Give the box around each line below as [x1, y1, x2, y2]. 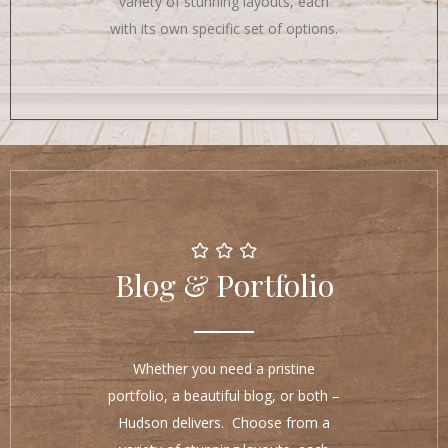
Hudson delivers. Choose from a [118, 412, 330, 432]
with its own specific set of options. [110, 19, 338, 39]
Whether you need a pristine [133, 358, 315, 378]
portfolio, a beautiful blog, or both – [108, 385, 340, 405]
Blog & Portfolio [114, 264, 334, 305]
